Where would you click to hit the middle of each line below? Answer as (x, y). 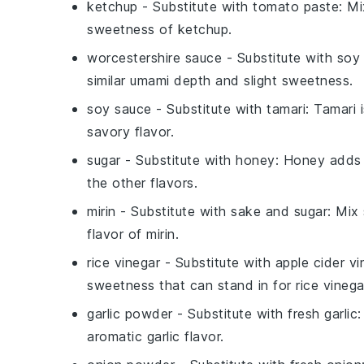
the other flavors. (142, 183)
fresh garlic (323, 314)
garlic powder (130, 314)
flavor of (117, 234)
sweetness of (132, 29)
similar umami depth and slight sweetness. (220, 80)
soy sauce (119, 109)
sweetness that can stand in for (191, 285)
